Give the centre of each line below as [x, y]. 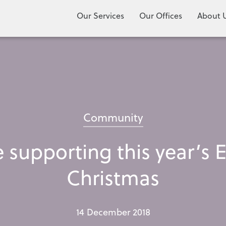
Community [113, 117]
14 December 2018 [113, 212]
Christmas [113, 177]
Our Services [100, 16]
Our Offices [161, 16]
